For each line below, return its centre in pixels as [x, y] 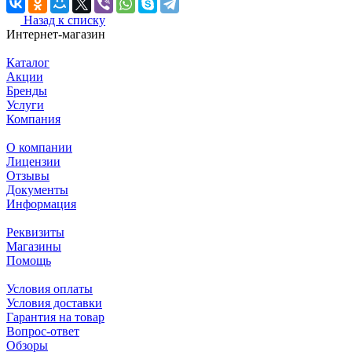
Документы [37, 189]
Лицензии [33, 161]
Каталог [28, 62]
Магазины [34, 246]
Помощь [29, 260]
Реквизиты [35, 232]
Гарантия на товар [55, 317]
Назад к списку [64, 20]
